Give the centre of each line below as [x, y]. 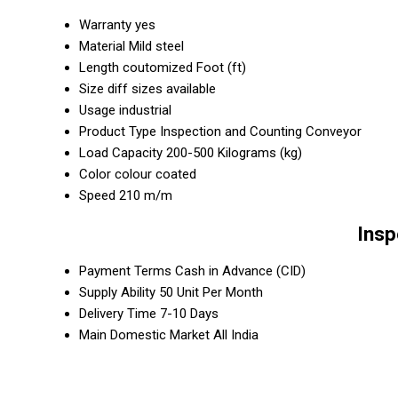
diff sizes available [162, 88]
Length [99, 67]
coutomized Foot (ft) [184, 67]
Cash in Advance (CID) [240, 271]
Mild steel [156, 46]
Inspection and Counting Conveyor [261, 131]
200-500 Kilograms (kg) [234, 152]
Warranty [105, 24]
